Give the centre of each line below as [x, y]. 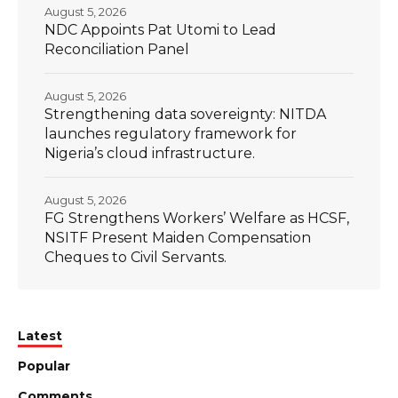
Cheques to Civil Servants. [135, 257]
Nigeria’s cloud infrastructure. [150, 153]
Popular [44, 366]
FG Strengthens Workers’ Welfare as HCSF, [197, 218]
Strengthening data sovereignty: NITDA [185, 114]
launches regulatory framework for [171, 133]
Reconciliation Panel [117, 49]
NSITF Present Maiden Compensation [178, 237]
